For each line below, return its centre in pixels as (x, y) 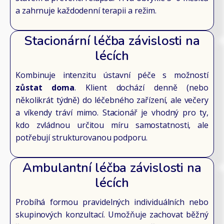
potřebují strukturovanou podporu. (81, 138)
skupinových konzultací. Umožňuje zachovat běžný (112, 215)
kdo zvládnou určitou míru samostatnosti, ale (112, 125)
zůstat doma (45, 88)
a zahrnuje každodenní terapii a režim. (86, 10)
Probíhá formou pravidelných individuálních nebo (112, 202)
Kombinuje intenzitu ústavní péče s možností (112, 75)
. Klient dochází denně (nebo (141, 88)
